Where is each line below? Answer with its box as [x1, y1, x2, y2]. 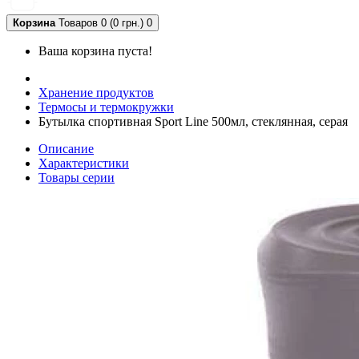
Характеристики [38, 156, 129, 170]
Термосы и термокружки [38, 100, 174, 114]
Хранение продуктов [38, 86, 154, 99]
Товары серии [38, 171, 115, 184]
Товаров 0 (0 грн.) [58, 17, 143, 29]
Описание [38, 142, 94, 155]
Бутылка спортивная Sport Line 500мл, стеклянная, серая [38, 115, 348, 128]
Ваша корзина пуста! [38, 44, 152, 58]
